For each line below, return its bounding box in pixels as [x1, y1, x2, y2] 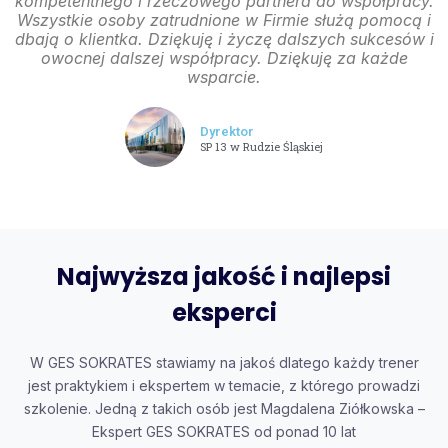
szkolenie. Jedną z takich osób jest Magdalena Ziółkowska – [23, 400, 425, 418]
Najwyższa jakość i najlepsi [57, 260, 391, 294]
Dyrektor [200, 124, 254, 140]
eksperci [171, 296, 277, 330]
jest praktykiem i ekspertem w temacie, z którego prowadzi [28, 377, 420, 395]
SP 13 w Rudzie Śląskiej [200, 139, 323, 155]
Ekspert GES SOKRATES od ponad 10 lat [92, 423, 356, 441]
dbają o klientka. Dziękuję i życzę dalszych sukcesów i [14, 29, 434, 50]
